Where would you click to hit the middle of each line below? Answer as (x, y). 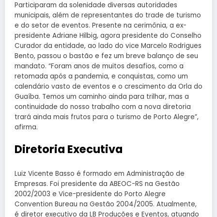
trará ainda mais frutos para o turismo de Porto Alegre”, (107, 117)
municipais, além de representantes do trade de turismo (108, 15)
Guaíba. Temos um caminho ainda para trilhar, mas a (102, 97)
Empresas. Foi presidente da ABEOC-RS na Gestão (97, 184)
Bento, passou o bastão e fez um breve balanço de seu (106, 56)
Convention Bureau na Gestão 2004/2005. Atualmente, (106, 204)
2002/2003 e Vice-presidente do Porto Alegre (90, 194)
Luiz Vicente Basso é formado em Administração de (100, 173)
